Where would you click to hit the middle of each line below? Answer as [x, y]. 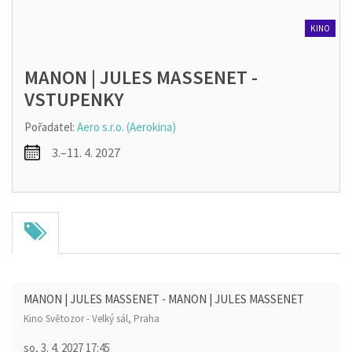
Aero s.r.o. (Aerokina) [126, 126]
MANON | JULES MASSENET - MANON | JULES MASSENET [164, 299]
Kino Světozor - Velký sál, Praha [92, 318]
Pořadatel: [51, 126]
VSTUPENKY [74, 99]
